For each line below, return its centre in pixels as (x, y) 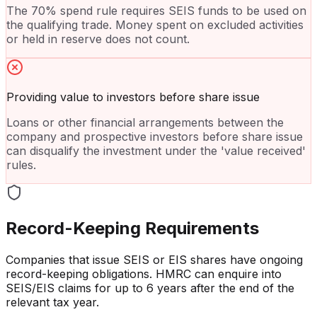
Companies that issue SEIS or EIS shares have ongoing (154, 260)
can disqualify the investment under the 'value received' (156, 151)
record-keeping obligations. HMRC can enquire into (144, 274)
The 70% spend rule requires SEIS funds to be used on (156, 11)
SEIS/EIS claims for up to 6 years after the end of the (150, 288)
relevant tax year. (52, 302)
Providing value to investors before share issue (133, 97)
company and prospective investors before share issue (155, 137)
